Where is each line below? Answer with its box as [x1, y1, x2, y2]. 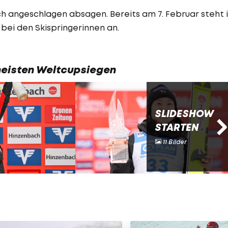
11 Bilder [161, 137, 187, 146]
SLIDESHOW [155, 107, 214, 120]
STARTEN [155, 121, 198, 134]
